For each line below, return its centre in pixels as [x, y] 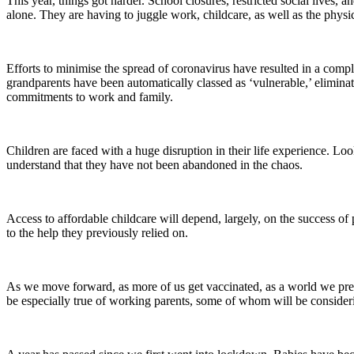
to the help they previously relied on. [97, 233]
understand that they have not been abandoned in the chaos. [154, 165]
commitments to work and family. [90, 97]
